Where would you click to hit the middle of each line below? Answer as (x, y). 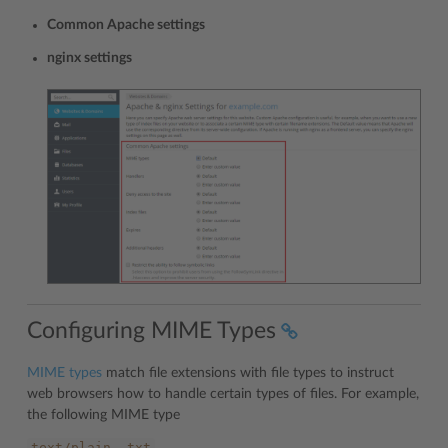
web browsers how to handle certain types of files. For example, (223, 393)
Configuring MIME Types (151, 330)
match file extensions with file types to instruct (248, 372)
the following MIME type (103, 414)
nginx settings (89, 57)
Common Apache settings (126, 24)
